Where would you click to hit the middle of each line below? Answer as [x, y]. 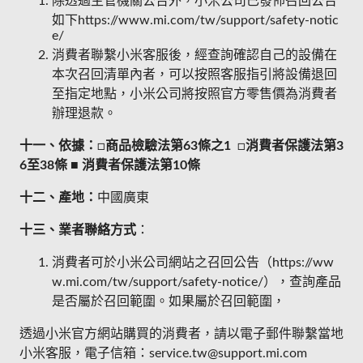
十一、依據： [58, 146]
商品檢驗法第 [144, 146]
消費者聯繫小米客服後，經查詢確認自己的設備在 [194, 56]
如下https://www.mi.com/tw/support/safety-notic [195, 21]
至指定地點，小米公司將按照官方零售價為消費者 [194, 94]
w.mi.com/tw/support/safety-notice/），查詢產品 [196, 282]
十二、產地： [58, 198]
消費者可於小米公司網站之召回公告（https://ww [193, 263]
